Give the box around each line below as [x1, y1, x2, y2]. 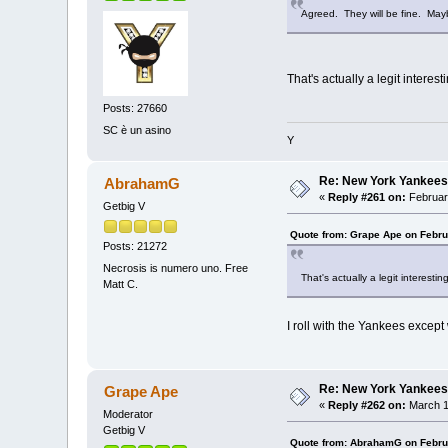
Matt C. [103, 277, 139, 290]
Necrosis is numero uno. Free [103, 261, 249, 274]
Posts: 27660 [103, 102, 168, 115]
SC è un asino [103, 123, 172, 136]
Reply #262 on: [328, 399, 407, 412]
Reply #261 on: [328, 191, 407, 204]
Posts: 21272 [103, 240, 168, 253]
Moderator [103, 408, 154, 421]
